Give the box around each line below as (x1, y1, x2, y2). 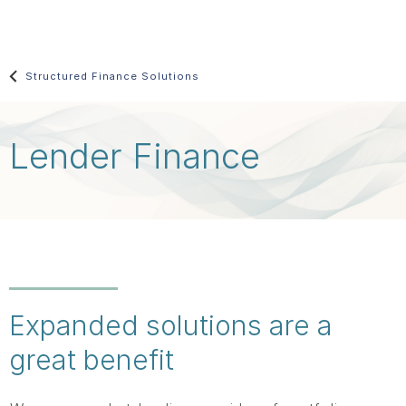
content (7, 59, 63, 77)
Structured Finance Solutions (25, 70, 199, 82)
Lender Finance (9, 135, 260, 177)
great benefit (9, 343, 174, 376)
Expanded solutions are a (9, 309, 333, 342)
